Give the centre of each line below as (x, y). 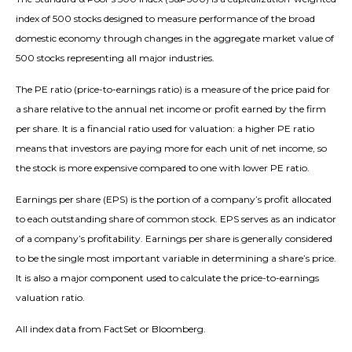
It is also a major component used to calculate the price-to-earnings (167, 278)
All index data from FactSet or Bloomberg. (111, 329)
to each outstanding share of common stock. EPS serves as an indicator (176, 219)
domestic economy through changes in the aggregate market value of (175, 38)
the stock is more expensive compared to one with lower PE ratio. (163, 168)
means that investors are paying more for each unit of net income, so (171, 148)
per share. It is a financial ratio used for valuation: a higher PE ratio (165, 129)
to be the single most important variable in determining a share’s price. (176, 258)
